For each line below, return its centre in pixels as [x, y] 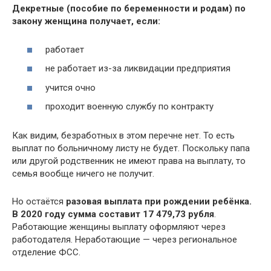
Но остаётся [39, 201]
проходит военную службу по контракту [129, 106]
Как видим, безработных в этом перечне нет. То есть [123, 135]
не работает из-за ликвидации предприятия [138, 68]
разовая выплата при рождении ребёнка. [159, 201]
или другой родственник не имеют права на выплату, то [129, 161]
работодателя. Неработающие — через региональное [125, 240]
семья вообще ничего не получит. [83, 174]
